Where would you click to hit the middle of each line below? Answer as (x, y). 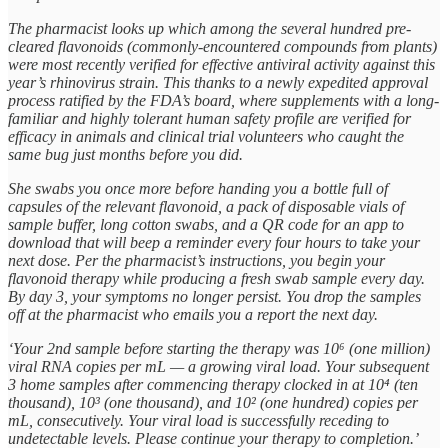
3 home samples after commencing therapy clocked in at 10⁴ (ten (213, 385)
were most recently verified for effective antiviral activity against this (221, 65)
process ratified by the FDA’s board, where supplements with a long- (223, 101)
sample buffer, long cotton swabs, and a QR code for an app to (206, 225)
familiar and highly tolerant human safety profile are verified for (209, 119)
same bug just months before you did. (125, 155)
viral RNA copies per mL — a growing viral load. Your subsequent (218, 367)
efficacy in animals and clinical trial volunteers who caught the (206, 137)
